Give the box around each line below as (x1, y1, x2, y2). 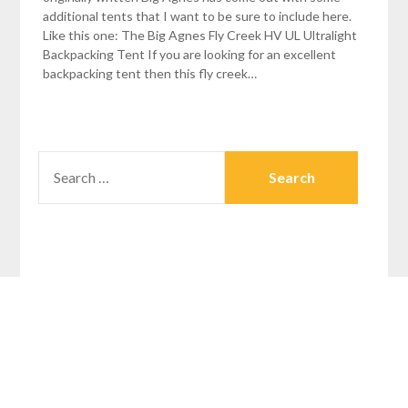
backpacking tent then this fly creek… (43, 65, 258, 81)
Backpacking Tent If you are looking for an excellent (43, 46, 337, 62)
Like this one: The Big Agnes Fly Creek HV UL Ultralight (43, 26, 358, 43)
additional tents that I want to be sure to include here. (43, 7, 352, 24)
